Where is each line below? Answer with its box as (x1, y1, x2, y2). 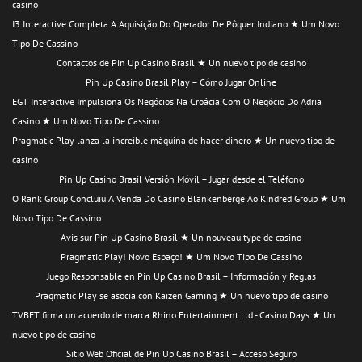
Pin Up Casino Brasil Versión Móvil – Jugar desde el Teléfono (58, 172, 304, 185)
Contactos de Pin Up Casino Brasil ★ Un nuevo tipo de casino (56, 56, 306, 69)
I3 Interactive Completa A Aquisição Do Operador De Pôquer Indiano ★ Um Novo (12, 17, 339, 30)
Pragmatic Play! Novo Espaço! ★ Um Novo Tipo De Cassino (60, 250, 302, 263)
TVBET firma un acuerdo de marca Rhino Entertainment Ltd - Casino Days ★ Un (12, 308, 335, 321)
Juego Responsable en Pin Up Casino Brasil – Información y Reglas (46, 269, 316, 282)
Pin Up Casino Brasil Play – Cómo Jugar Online (86, 75, 276, 88)
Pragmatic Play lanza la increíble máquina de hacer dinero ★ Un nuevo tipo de (12, 133, 335, 146)
